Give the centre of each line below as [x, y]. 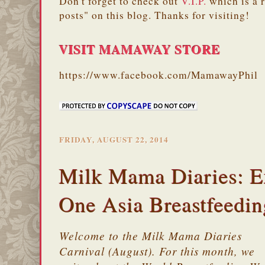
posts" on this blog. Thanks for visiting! [154, 15]
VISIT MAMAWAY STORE [140, 49]
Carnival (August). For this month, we [157, 251]
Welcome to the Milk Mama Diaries [151, 236]
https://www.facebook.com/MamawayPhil [159, 75]
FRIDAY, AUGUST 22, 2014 [114, 139]
